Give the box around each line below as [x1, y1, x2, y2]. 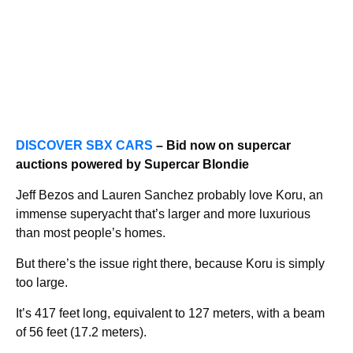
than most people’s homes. [16, 226, 165, 240]
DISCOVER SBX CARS [16, 139, 153, 152]
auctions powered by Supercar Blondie [16, 158, 249, 171]
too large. [16, 276, 68, 289]
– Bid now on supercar [153, 139, 291, 152]
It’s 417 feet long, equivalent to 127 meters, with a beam [16, 307, 325, 320]
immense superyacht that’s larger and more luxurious [16, 207, 310, 221]
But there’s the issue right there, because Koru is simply [16, 257, 325, 270]
